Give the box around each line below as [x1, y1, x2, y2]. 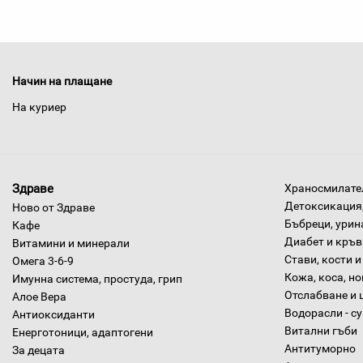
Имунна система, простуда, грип [12, 272, 182, 285]
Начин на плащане [12, 75, 112, 88]
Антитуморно [284, 342, 356, 355]
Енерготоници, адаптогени [12, 326, 153, 339]
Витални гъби [284, 324, 357, 337]
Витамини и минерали [12, 237, 130, 250]
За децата [12, 344, 65, 357]
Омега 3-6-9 [12, 254, 74, 267]
